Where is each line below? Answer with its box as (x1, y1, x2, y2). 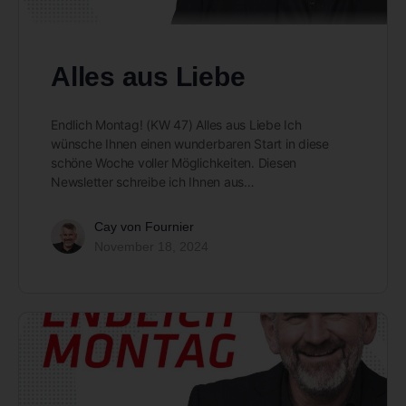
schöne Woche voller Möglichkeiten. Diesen (51, 155, 297, 171)
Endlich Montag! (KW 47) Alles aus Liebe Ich (51, 117, 302, 133)
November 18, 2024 (94, 239, 208, 255)
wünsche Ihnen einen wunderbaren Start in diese (51, 136, 329, 152)
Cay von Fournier (94, 219, 194, 235)
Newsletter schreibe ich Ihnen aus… (51, 174, 255, 190)
